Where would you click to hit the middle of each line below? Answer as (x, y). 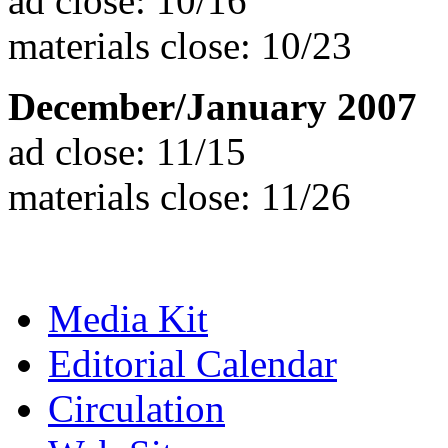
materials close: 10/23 (180, 45)
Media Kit (128, 318)
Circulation (136, 408)
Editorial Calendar (192, 363)
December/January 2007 (212, 106)
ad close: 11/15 (127, 151)
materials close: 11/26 (179, 196)
